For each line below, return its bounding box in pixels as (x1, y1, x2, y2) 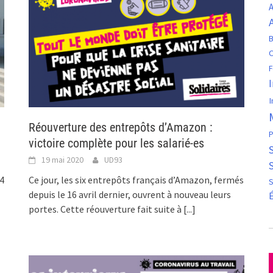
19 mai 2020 (41, 154, 84, 166)
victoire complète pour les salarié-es (29, 136, 205, 151)
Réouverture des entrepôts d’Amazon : (29, 120, 213, 135)
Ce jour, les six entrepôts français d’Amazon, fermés (29, 174, 244, 186)
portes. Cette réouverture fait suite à (29, 203, 184, 216)
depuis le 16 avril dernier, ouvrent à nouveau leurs (29, 188, 232, 201)
